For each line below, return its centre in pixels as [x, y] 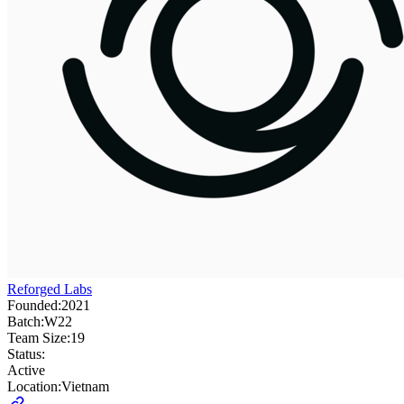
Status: [26, 353]
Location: [34, 386]
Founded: [34, 305]
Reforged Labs [50, 289]
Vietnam [85, 386]
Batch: [26, 321]
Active [26, 370]
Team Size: [39, 337]
